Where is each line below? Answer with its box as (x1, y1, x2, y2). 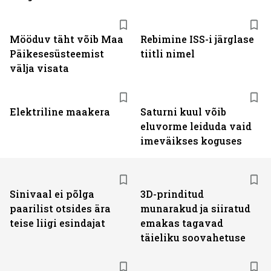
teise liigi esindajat (10, 217, 105, 229)
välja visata (10, 62, 69, 74)
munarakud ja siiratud (140, 202, 250, 215)
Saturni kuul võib (140, 105, 226, 118)
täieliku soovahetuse (140, 231, 246, 244)
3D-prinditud (140, 188, 204, 200)
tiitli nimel (140, 47, 195, 60)
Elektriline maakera (10, 105, 110, 118)
